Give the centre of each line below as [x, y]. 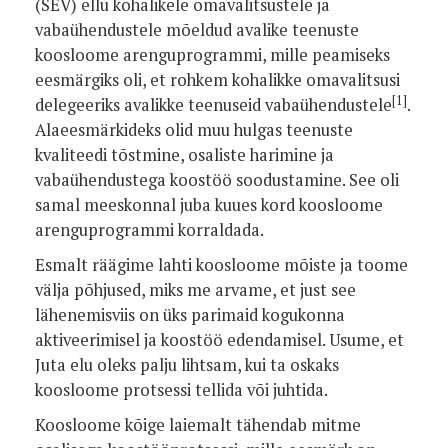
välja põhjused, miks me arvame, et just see [195, 290]
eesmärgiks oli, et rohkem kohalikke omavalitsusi [217, 80]
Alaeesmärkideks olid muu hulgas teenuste [194, 130]
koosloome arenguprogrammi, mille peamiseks [212, 55]
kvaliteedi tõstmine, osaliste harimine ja [184, 155]
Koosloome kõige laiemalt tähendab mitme [198, 425]
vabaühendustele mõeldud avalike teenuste [197, 30]
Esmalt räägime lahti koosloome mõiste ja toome [221, 265]
